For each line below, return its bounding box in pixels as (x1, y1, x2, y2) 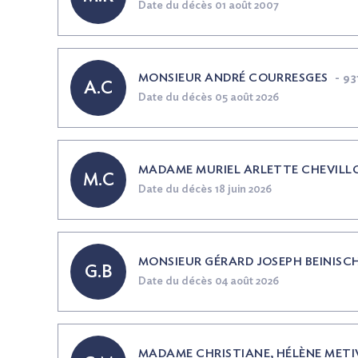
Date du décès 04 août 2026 (138, 276, 279, 287)
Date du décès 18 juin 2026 (138, 184, 272, 195)
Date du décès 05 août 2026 (138, 92, 279, 103)
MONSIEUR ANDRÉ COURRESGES (138, 72, 328, 84)
